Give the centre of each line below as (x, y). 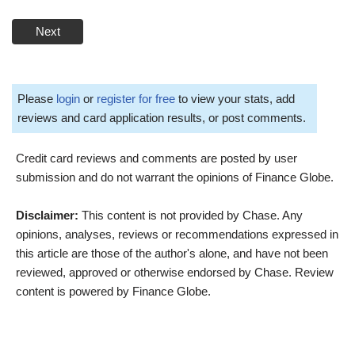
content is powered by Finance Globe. (113, 291)
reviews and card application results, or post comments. (162, 117)
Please (37, 98)
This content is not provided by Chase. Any (191, 215)
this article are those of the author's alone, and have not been (172, 253)
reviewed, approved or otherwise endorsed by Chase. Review (175, 272)
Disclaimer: (47, 215)
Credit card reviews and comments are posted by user (157, 158)
